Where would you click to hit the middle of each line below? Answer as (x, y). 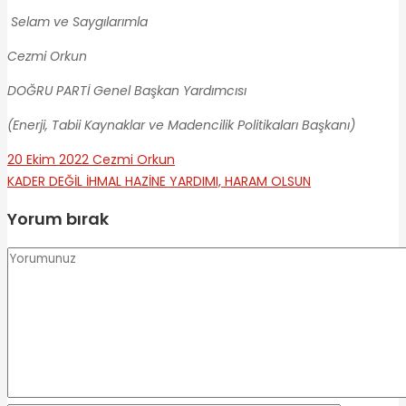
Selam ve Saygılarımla (79, 21)
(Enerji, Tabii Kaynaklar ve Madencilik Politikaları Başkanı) (181, 125)
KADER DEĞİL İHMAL (64, 181)
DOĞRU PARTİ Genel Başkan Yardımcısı (127, 90)
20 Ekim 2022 (48, 159)
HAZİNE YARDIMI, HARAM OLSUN (216, 181)
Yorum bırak (58, 218)
